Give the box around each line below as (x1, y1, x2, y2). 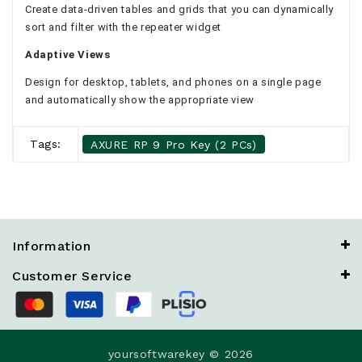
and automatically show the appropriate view (25, 93, 255, 106)
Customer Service (12, 267, 133, 284)
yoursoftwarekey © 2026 (107, 347, 255, 360)
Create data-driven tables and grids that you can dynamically (25, 2, 335, 15)
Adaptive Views (25, 48, 111, 61)
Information (12, 238, 91, 254)
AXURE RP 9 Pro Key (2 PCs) (90, 137, 257, 151)
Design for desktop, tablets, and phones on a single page (25, 75, 322, 88)
